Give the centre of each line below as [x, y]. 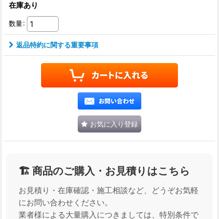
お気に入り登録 [114, 124]
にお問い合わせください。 [66, 202]
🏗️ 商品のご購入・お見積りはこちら [104, 171]
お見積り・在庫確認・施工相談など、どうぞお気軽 [109, 190]
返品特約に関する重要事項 [57, 44]
